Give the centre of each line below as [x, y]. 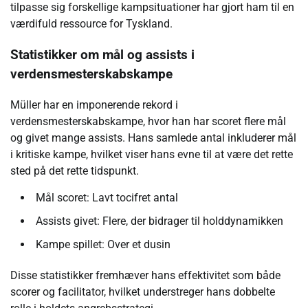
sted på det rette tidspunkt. [75, 170]
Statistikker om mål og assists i [102, 55]
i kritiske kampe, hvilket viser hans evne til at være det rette [152, 154]
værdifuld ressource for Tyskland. [91, 24]
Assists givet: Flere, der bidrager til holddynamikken [159, 221]
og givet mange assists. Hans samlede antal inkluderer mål [153, 137]
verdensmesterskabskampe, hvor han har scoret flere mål [148, 121]
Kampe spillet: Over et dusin [103, 244]
